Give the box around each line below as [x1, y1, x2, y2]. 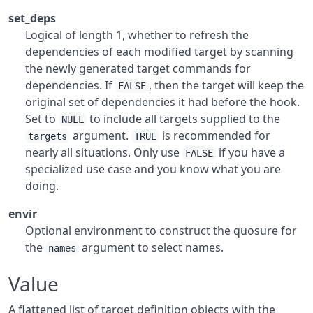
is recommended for [159, 128, 270, 143]
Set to [25, 111, 59, 126]
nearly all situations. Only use [25, 145, 182, 160]
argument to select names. [79, 240, 224, 255]
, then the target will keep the [149, 78, 304, 93]
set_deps [8, 10, 56, 26]
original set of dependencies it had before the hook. [25, 94, 300, 110]
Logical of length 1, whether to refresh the [25, 27, 249, 43]
